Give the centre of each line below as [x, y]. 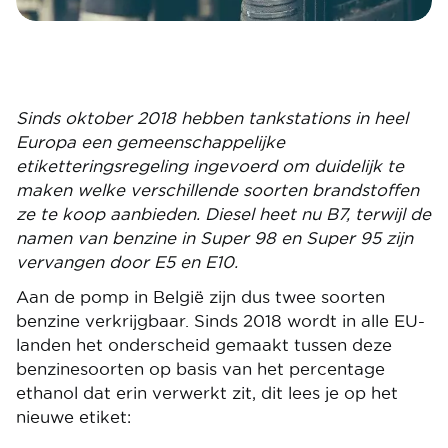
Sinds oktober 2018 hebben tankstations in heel [212, 118]
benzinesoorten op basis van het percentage [200, 369]
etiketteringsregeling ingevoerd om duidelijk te [210, 166]
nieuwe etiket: [73, 417]
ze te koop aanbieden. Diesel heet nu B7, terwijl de [223, 214]
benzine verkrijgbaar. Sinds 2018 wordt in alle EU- [220, 321]
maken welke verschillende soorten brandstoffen [217, 190]
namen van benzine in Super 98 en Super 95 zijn [214, 238]
